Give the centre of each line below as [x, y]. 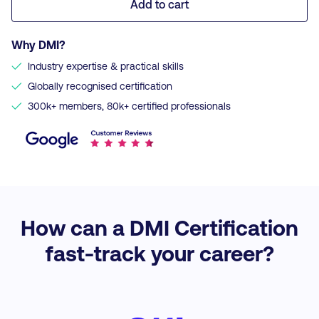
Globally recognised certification [100, 86]
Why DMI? [38, 45]
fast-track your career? [159, 253]
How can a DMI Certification [159, 228]
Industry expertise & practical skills [106, 66]
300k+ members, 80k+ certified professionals [129, 106]
